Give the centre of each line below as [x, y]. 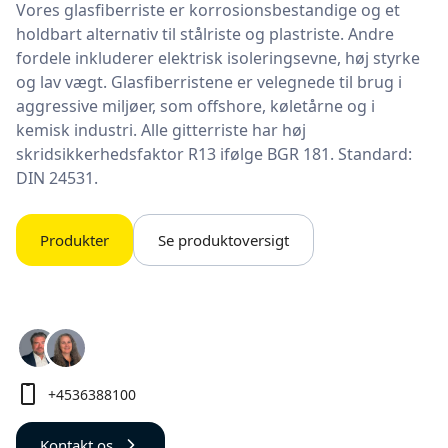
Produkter [74, 240]
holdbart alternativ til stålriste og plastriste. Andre [205, 34]
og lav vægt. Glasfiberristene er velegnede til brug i [209, 82]
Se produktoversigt [223, 240]
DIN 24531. [57, 178]
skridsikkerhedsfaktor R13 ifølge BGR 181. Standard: [214, 154]
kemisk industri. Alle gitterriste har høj [161, 130]
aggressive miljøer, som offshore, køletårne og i [195, 106]
